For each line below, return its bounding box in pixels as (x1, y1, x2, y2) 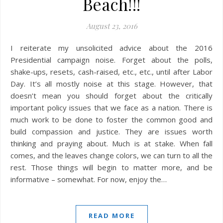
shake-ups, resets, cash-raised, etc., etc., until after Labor (10, 67, 213, 77)
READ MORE (88, 211, 135, 220)
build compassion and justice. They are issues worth (10, 126, 213, 136)
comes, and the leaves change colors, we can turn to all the (10, 150, 213, 160)
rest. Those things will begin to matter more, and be (10, 162, 213, 172)
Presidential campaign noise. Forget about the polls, (10, 55, 213, 65)
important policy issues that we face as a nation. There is (10, 103, 213, 112)
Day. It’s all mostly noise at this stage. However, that (10, 79, 213, 89)
